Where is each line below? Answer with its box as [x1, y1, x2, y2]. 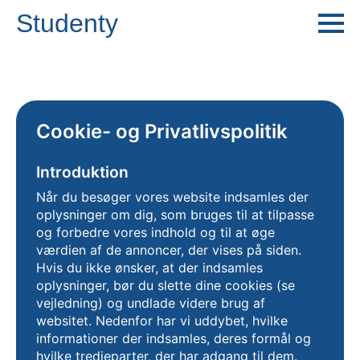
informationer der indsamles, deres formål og [36, 330, 311, 346]
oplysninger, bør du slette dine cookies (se [36, 277, 295, 293]
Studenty [16, 9, 118, 38]
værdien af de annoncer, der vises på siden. [36, 242, 301, 258]
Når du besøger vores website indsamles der [36, 189, 309, 205]
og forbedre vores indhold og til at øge [36, 224, 275, 240]
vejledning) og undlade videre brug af [36, 295, 265, 311]
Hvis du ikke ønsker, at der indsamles [36, 260, 263, 276]
